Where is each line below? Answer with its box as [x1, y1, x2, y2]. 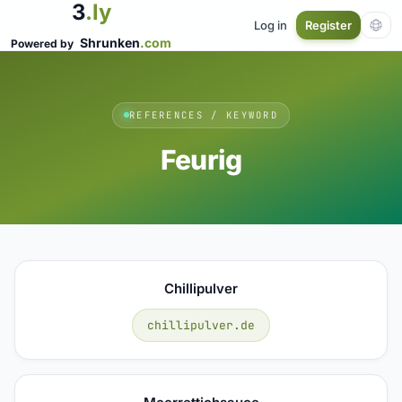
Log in [254, 17, 287, 32]
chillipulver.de [147, 317, 255, 333]
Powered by [11, 37, 76, 50]
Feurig [160, 143, 242, 176]
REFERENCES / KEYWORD [128, 108, 279, 121]
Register [305, 18, 352, 32]
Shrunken [80, 35, 140, 50]
